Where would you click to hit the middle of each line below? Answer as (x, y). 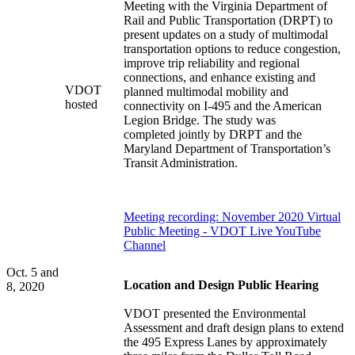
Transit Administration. (181, 163)
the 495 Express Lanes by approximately (225, 342)
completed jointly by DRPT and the (213, 135)
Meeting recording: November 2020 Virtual (232, 217)
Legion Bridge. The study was (200, 120)
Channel (145, 246)
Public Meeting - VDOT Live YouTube (222, 231)
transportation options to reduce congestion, (232, 49)
